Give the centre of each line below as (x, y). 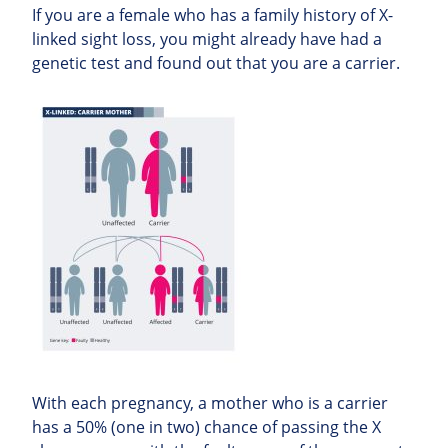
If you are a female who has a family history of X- (212, 14)
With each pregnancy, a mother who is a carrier (210, 402)
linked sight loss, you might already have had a (207, 38)
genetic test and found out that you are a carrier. (216, 62)
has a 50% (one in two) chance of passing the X (206, 426)
